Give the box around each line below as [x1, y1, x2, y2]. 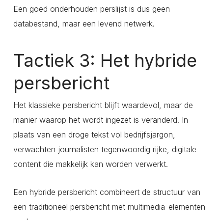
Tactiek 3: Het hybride [13, 50, 197, 72]
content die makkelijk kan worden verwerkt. [13, 159, 168, 169]
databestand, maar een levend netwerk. [13, 19, 155, 29]
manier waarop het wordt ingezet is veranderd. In [13, 115, 188, 125]
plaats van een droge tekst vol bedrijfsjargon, [13, 130, 175, 140]
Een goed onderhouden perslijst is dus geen [13, 4, 170, 14]
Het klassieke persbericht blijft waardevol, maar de [13, 100, 193, 110]
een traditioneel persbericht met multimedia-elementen [13, 202, 205, 212]
